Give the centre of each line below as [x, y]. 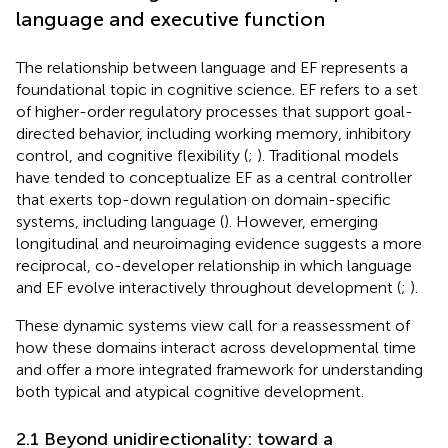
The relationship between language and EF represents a [212, 67]
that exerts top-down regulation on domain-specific [203, 199]
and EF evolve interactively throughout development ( [208, 287]
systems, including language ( [120, 221]
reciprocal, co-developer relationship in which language [214, 265]
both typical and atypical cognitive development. [190, 391]
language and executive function [170, 18]
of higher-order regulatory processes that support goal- [214, 111]
